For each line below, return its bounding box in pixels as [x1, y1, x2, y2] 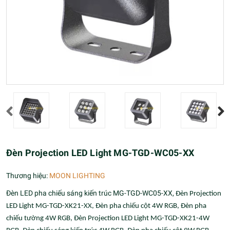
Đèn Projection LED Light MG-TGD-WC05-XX [6, 147, 195, 158]
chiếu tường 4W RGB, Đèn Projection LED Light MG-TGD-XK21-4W [6, 215, 209, 222]
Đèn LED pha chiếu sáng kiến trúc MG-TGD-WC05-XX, [6, 189, 176, 197]
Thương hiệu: [6, 171, 48, 180]
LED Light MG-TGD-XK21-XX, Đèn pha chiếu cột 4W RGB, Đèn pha [6, 202, 206, 210]
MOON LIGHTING [49, 171, 105, 180]
